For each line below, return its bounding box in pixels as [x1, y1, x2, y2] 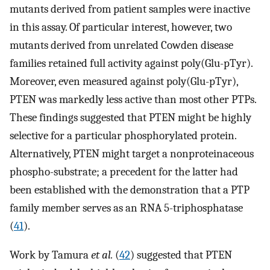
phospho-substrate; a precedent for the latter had [10, 165, 238, 178]
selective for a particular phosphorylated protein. [10, 128, 236, 142]
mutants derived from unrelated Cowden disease [10, 38, 233, 52]
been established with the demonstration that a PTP [10, 183, 250, 196]
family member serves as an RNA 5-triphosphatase [10, 201, 243, 215]
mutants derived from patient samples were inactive [10, 2, 250, 16]
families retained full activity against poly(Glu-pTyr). [10, 56, 253, 70]
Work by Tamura [10, 248, 91, 262]
